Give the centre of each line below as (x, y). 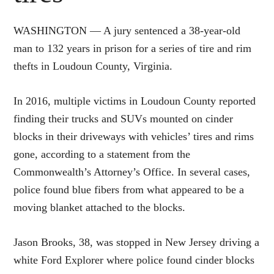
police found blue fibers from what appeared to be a (129, 189)
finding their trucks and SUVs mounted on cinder (124, 118)
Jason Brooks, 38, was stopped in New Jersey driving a (137, 242)
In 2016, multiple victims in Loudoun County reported (135, 101)
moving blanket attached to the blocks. (100, 207)
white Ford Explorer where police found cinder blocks (134, 260)
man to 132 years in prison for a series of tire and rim (133, 48)
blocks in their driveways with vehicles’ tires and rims (134, 136)
